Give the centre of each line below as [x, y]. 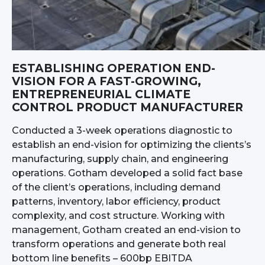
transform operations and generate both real [119, 244]
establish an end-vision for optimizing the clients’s [132, 144]
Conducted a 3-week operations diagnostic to [122, 130]
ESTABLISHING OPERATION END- [114, 68]
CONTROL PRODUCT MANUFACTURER [127, 107]
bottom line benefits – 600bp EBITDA [102, 258]
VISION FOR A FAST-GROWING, [106, 81]
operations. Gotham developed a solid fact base [127, 173]
